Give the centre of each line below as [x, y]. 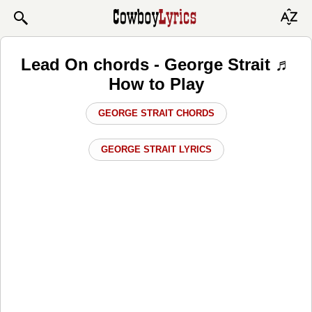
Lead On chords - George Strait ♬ [156, 64]
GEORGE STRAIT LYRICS [156, 149]
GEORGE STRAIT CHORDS [156, 113]
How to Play [156, 84]
